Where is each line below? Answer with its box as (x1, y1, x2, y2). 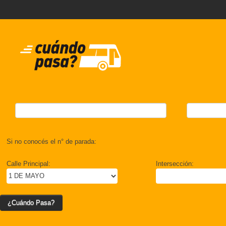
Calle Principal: (7, 159, 50, 167)
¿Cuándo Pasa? (8, 198, 55, 206)
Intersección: (156, 159, 194, 167)
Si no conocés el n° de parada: (7, 137, 96, 145)
